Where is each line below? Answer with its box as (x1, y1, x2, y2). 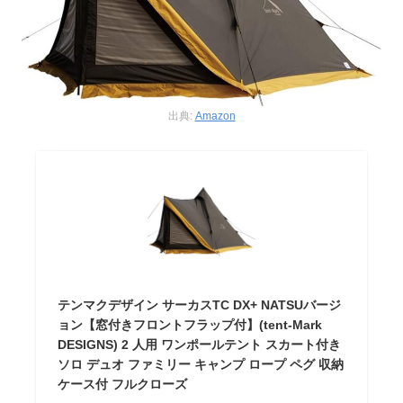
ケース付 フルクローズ (58, 376, 188, 391)
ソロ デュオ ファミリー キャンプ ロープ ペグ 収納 (58, 356, 345, 372)
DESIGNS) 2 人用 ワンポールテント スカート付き (58, 336, 342, 352)
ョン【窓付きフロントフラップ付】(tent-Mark (58, 317, 323, 332)
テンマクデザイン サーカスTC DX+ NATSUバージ (58, 297, 342, 312)
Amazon (194, 109, 236, 122)
